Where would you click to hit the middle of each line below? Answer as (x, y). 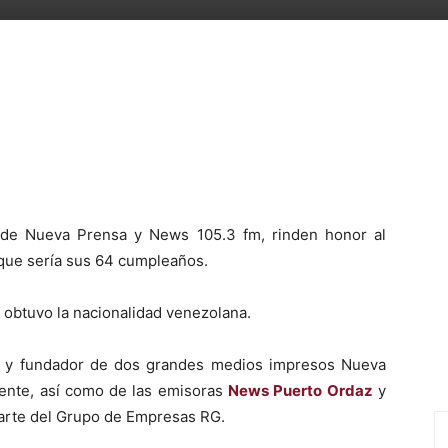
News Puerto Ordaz (300, 391)
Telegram (230, 87)
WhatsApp (101, 87)
